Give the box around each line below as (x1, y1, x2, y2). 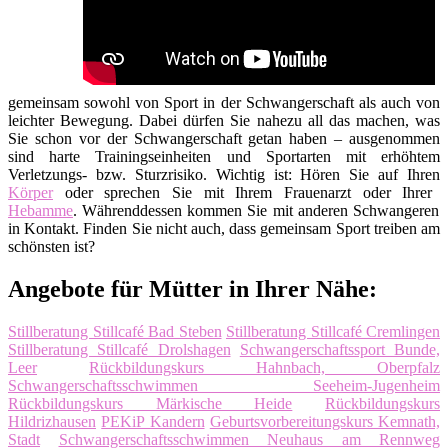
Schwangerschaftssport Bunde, (239, 340, 440, 358)
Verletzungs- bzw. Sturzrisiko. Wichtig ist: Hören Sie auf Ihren (8, 165, 440, 183)
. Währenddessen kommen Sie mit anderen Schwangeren (73, 201, 439, 219)
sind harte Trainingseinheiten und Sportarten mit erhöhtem (8, 147, 440, 165)
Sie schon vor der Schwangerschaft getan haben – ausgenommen (8, 129, 440, 147)
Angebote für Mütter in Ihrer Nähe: (8, 275, 377, 302)
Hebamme (8, 201, 73, 219)
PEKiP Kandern (101, 412, 205, 430)
